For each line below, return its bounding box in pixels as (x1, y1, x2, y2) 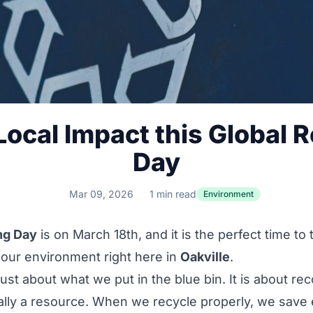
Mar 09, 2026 (68, 188, 133, 200)
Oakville (180, 249, 230, 264)
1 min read (150, 188, 196, 200)
